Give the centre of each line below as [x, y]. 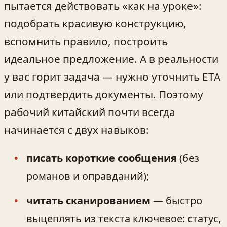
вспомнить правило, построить [86, 41]
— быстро [176, 201]
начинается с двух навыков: [77, 129]
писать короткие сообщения [102, 158]
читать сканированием [88, 201]
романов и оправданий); [88, 176]
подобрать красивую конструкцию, [95, 23]
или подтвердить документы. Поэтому [104, 94]
